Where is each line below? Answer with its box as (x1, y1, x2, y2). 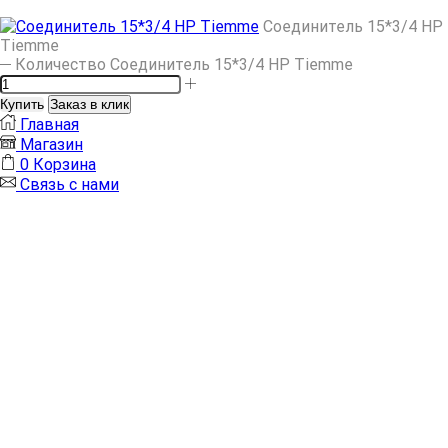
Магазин (20, 135, 83, 155)
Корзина (33, 155, 96, 175)
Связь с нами (20, 175, 119, 195)
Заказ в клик (50, 97, 129, 113)
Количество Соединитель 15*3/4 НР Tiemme (15, 55, 354, 75)
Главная (20, 115, 79, 135)
